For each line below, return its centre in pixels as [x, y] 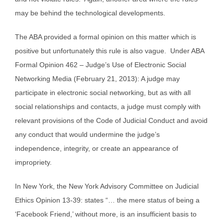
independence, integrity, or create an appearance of [97, 149]
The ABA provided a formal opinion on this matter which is [106, 37]
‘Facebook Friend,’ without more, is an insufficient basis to [106, 214]
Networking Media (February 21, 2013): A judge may [97, 79]
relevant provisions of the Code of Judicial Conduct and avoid [111, 121]
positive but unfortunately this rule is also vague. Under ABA [110, 51]
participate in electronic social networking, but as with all [103, 93]
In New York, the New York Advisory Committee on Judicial [107, 186]
